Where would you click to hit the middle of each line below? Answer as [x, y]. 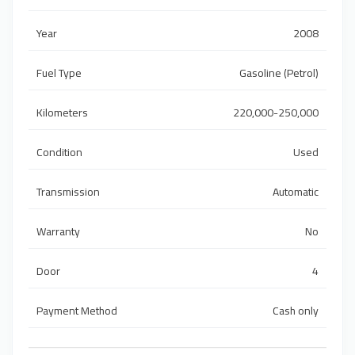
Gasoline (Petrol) [279, 73]
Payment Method [77, 311]
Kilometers [62, 113]
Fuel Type [59, 73]
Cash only [296, 311]
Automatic [296, 192]
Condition [59, 153]
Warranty [58, 232]
